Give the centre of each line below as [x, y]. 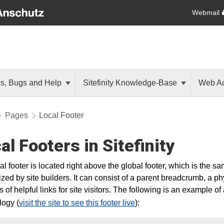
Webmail [205, 12]
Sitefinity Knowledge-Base [131, 83]
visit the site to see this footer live [77, 203]
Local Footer [61, 115]
